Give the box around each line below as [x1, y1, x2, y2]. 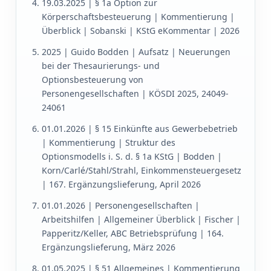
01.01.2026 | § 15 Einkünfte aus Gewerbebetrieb [42, 123, 238, 135]
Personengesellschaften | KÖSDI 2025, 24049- [42, 88, 229, 100]
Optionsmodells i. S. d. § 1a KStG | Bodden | [42, 151, 222, 163]
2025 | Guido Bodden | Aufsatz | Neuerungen [42, 46, 230, 58]
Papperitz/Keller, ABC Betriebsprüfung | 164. [42, 227, 224, 240]
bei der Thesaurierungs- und [42, 60, 160, 72]
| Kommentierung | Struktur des [42, 137, 175, 149]
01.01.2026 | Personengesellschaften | [42, 200, 200, 212]
